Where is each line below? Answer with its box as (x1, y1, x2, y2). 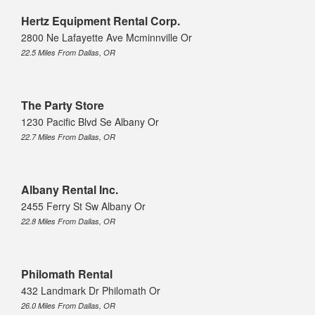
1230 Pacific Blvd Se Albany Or (21, 115, 159, 129)
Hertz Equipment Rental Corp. (21, 13, 180, 30)
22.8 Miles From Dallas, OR (21, 216, 115, 227)
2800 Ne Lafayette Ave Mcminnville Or (21, 30, 192, 45)
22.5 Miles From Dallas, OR (21, 47, 115, 58)
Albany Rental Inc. (21, 181, 118, 198)
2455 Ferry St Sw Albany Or (21, 199, 146, 214)
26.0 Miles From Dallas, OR (21, 300, 115, 311)
